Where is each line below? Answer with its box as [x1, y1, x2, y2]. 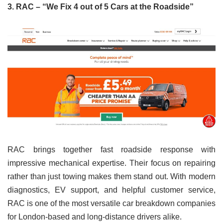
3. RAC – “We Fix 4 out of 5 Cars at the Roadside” [7, 2, 194, 11]
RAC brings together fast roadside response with [7, 145, 216, 154]
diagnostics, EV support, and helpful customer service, [7, 186, 216, 195]
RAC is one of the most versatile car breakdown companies [7, 199, 216, 208]
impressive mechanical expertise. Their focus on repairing [7, 159, 216, 168]
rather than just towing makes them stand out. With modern [7, 172, 216, 181]
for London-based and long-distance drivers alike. [7, 213, 182, 222]
